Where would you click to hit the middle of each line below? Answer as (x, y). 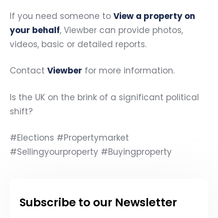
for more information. (128, 71)
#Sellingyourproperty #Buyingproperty (91, 152)
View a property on (154, 16)
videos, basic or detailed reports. (78, 44)
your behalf (35, 30)
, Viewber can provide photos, (121, 30)
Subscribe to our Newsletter (98, 202)
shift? (21, 111)
